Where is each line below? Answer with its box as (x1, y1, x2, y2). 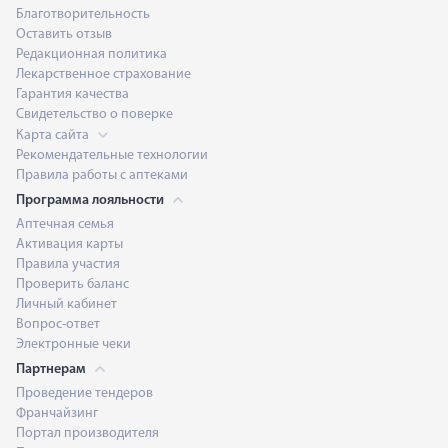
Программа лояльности (16, 193, 167, 208)
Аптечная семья (16, 217, 114, 232)
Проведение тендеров (16, 386, 153, 401)
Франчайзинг (16, 406, 98, 421)
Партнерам (16, 362, 89, 377)
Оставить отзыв (16, 27, 112, 42)
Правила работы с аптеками (16, 168, 188, 183)
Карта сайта (16, 128, 92, 143)
